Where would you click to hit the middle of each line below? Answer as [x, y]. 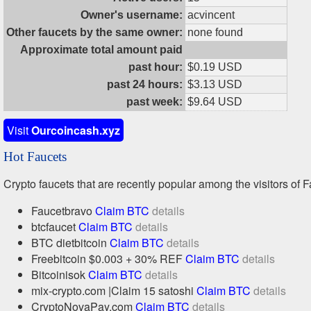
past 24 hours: [145, 84]
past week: [154, 102]
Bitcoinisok [60, 275]
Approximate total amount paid [101, 50]
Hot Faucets [35, 157]
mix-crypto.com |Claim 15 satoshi [114, 291]
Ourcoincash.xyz [76, 130]
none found [215, 32]
